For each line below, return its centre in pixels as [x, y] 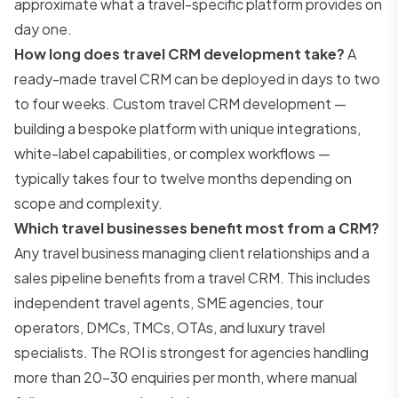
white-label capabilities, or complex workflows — [172, 153]
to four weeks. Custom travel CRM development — [180, 103]
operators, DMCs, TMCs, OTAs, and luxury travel [170, 327]
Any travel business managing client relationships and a [192, 252]
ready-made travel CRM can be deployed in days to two [197, 78]
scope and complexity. [88, 203]
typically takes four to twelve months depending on [183, 178]
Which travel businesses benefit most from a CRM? [197, 227]
